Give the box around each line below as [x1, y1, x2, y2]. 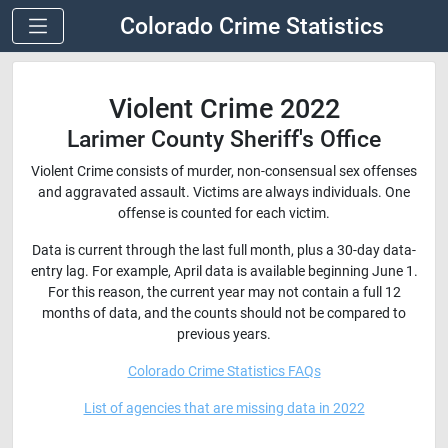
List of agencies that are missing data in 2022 [83, 400, 365, 417]
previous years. [177, 326, 271, 343]
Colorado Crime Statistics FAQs [127, 363, 321, 380]
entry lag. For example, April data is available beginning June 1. [30, 263, 418, 280]
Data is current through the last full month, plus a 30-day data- [32, 242, 416, 259]
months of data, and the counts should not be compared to [42, 305, 406, 322]
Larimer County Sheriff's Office [67, 125, 381, 154]
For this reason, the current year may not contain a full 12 [47, 284, 401, 301]
